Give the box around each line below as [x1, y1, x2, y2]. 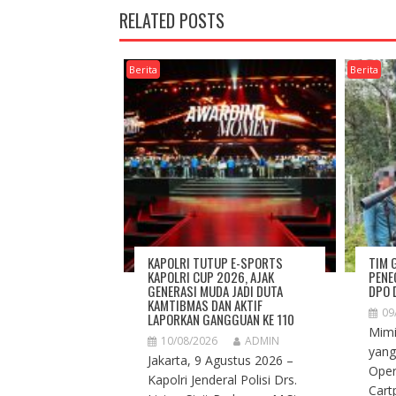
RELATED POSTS [118, 7, 225, 34]
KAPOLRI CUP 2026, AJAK [147, 266, 274, 286]
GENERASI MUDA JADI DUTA [147, 280, 283, 301]
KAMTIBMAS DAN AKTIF [147, 294, 263, 315]
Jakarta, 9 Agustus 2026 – [147, 351, 293, 369]
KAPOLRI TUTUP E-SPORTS [147, 252, 283, 272]
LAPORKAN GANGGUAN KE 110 [147, 308, 294, 329]
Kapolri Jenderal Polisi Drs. [147, 370, 297, 388]
